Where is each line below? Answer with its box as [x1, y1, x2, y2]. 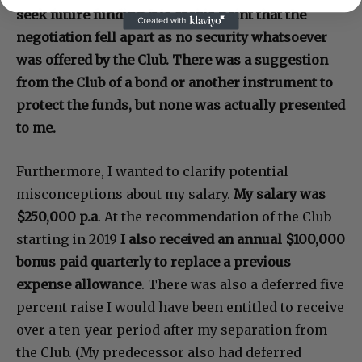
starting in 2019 [16, 230, 120, 247]
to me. [16, 119, 56, 136]
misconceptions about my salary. [16, 185, 234, 202]
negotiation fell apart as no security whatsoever [16, 28, 327, 45]
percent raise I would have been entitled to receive [16, 298, 344, 315]
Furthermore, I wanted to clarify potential [16, 162, 288, 179]
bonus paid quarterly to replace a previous [16, 253, 291, 270]
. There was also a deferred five [141, 276, 344, 293]
